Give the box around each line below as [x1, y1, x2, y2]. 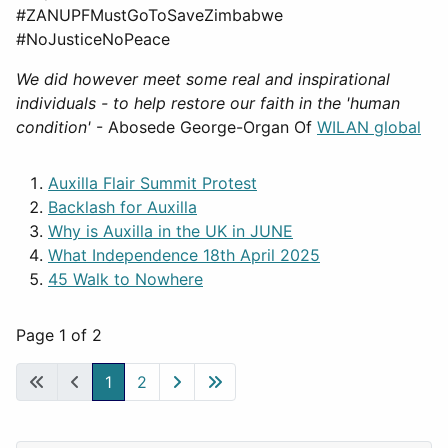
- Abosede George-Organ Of [91, 116, 317, 137]
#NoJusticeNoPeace [16, 28, 170, 49]
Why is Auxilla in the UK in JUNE [48, 220, 293, 241]
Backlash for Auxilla [48, 196, 197, 217]
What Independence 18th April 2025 [48, 244, 320, 265]
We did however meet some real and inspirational [16, 68, 390, 89]
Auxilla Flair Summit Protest [48, 172, 257, 193]
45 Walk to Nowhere [48, 268, 203, 289]
